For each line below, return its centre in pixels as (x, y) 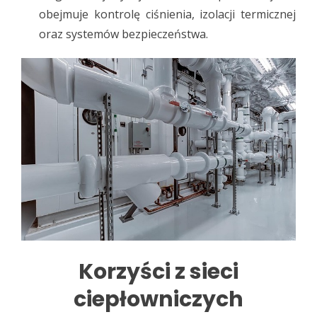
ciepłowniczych (158, 299)
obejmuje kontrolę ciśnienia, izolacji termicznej (167, 14)
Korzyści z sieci (158, 271)
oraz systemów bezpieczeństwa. (123, 34)
